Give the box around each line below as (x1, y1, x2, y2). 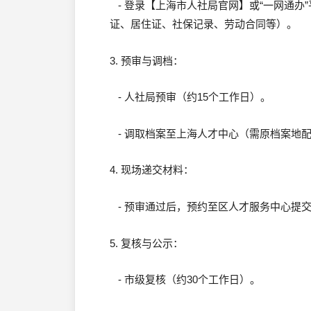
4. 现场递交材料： (110, 164, 194, 176)
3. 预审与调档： (110, 54, 183, 67)
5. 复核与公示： (110, 237, 183, 249)
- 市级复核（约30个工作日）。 (110, 274, 260, 286)
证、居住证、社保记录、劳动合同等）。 (110, 18, 297, 31)
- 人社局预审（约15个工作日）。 (110, 91, 271, 103)
